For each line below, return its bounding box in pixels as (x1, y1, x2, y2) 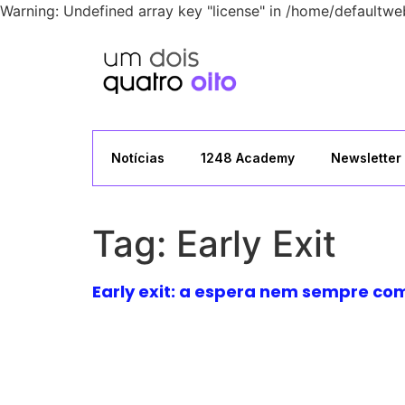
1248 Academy (201, 149, 295, 165)
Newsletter (331, 149, 401, 165)
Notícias (111, 149, 165, 165)
